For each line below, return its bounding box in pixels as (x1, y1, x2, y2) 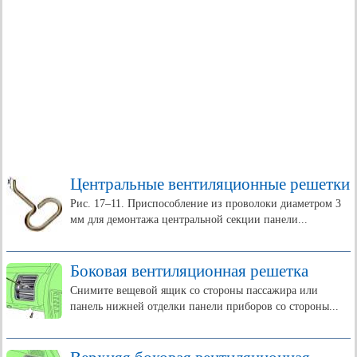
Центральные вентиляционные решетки (70, 175, 350, 194)
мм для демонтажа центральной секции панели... (70, 214, 308, 226)
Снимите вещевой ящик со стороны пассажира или (70, 284, 318, 296)
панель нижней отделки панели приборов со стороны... (70, 300, 339, 312)
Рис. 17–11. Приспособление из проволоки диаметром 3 (70, 198, 341, 210)
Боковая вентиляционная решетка (70, 261, 308, 280)
